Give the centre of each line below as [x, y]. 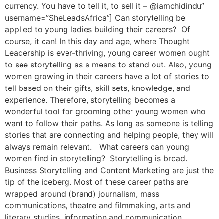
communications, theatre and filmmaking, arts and [98, 206]
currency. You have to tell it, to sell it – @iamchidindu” [105, 6]
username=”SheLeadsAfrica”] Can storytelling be [95, 18]
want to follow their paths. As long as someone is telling [109, 123]
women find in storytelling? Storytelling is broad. [96, 159]
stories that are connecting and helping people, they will [109, 135]
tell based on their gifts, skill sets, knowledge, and [98, 88]
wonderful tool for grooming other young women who [105, 112]
